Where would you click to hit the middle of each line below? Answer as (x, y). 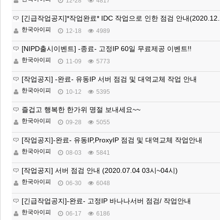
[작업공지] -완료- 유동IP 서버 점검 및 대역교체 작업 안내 (109, 79)
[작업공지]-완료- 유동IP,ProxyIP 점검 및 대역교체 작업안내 (112, 140)
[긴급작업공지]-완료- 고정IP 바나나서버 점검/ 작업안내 (106, 201)
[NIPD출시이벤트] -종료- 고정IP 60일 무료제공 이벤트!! (107, 49)
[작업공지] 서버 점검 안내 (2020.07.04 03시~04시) (100, 170)
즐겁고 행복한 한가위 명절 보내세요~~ (81, 110)
